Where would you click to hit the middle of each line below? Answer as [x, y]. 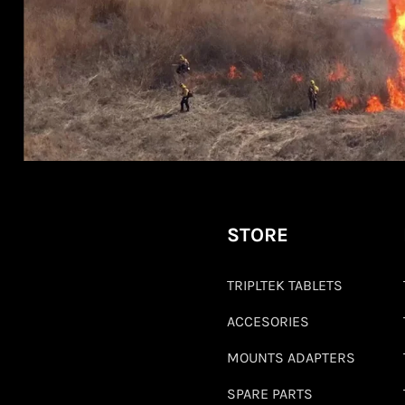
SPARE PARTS [270, 394]
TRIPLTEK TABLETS [285, 286]
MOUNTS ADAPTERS [291, 358]
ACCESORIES [268, 322]
